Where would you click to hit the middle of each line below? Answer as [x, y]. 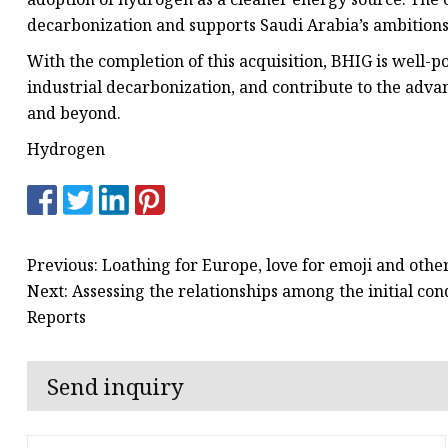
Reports [56, 316]
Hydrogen [66, 149]
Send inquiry [115, 386]
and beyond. [74, 113]
